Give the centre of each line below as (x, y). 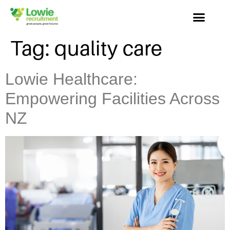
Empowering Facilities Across (112, 98)
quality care (108, 48)
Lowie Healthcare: (71, 79)
